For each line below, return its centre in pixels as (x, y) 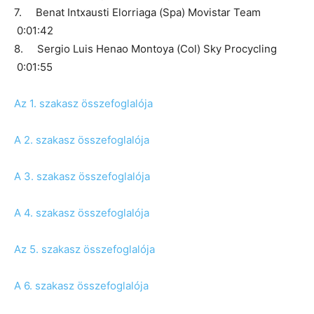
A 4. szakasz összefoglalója (82, 213)
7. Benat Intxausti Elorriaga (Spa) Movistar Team (142, 13)
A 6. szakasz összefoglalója (81, 286)
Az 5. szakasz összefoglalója (84, 250)
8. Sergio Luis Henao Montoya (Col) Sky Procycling (150, 49)
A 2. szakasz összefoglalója (82, 140)
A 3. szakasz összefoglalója (82, 177)
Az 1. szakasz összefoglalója (83, 104)
